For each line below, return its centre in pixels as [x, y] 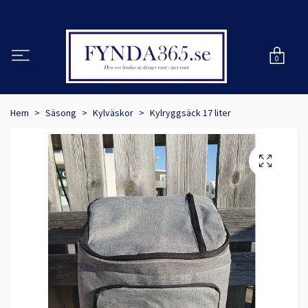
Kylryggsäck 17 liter [190, 113]
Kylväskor [113, 113]
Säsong [61, 113]
